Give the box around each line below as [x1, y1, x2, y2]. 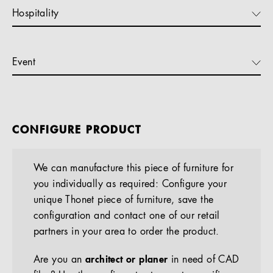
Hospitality [12, 9, 59, 19]
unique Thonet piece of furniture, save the [33, 195, 214, 205]
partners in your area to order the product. [33, 227, 219, 237]
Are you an [33, 255, 86, 265]
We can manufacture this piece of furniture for [33, 163, 234, 174]
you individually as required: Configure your [33, 179, 227, 190]
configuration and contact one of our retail [33, 211, 220, 221]
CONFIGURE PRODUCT [12, 124, 141, 136]
